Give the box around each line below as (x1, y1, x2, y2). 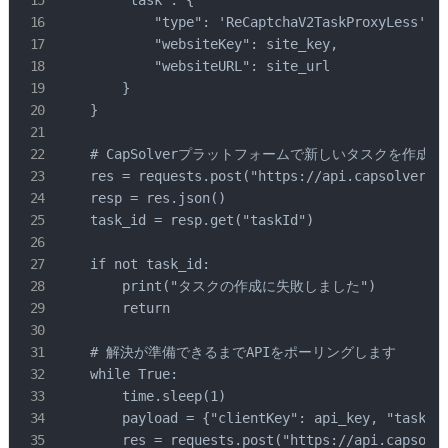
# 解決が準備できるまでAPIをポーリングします (58, 344, 396, 361)
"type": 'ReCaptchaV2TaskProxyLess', (58, 14, 434, 31)
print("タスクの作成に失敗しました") (58, 278, 376, 295)
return (58, 300, 170, 317)
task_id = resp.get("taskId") (58, 212, 314, 229)
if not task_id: (58, 256, 210, 273)
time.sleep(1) (58, 388, 226, 405)
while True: (58, 366, 178, 383)
